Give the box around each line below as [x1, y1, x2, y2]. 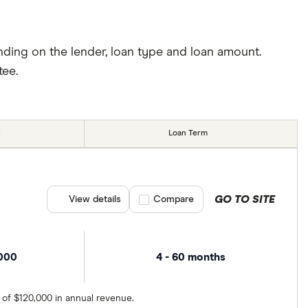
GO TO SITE [214, 194, 275, 205]
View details [69, 195, 121, 204]
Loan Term [168, 129, 208, 137]
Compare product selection [139, 195, 259, 204]
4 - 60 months [156, 252, 226, 263]
